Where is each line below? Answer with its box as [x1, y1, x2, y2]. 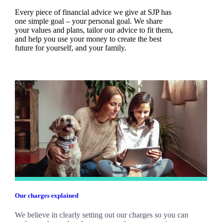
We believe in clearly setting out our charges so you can [14, 211, 188, 220]
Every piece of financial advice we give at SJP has [14, 8, 171, 17]
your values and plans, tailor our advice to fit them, [14, 26, 173, 35]
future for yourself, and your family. [14, 44, 126, 53]
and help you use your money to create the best [14, 35, 162, 44]
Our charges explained [14, 191, 78, 199]
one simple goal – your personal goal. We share [14, 17, 163, 26]
